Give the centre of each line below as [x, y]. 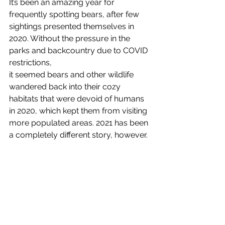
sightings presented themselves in [73, 26]
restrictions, [30, 63]
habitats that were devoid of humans [78, 99]
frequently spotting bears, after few [75, 14]
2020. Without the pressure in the [71, 38]
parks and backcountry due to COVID [79, 50]
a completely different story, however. [78, 135]
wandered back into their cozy [66, 87]
